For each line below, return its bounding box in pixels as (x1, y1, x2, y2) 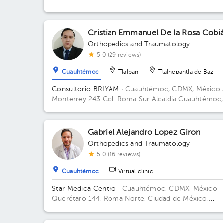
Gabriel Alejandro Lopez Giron (88, 129, 201, 137)
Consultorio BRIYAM (52, 86, 119, 93)
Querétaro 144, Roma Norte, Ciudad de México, (52, 195, 209, 202)
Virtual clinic (118, 169, 153, 175)
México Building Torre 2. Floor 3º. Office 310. (52, 205, 200, 212)
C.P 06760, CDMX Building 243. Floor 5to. (52, 106, 187, 112)
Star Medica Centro (52, 185, 116, 192)
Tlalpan (118, 69, 139, 76)
